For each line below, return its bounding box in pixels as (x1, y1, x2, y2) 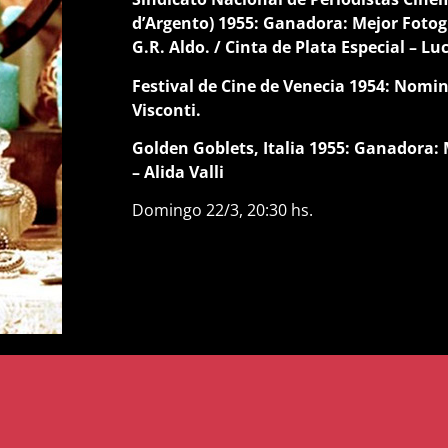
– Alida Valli (132, 160, 224, 183)
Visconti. (132, 98, 201, 121)
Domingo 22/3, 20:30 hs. (132, 199, 313, 222)
